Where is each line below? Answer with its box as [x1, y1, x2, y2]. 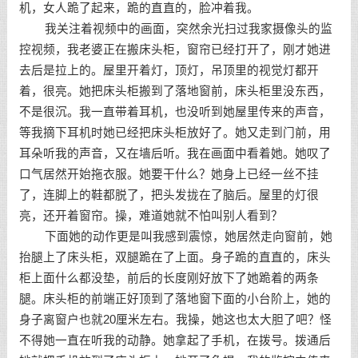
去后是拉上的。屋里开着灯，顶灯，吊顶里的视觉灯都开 [18, 64, 319, 77]
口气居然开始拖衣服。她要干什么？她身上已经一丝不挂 [18, 168, 319, 181]
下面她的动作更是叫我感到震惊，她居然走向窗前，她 [18, 230, 332, 243]
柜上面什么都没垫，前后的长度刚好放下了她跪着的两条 [18, 272, 319, 284]
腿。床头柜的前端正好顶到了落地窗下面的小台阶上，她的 [18, 292, 331, 305]
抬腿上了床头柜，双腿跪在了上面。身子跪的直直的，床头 [18, 251, 331, 264]
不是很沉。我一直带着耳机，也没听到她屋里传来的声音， [18, 105, 331, 118]
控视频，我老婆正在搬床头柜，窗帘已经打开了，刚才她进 [18, 43, 331, 56]
